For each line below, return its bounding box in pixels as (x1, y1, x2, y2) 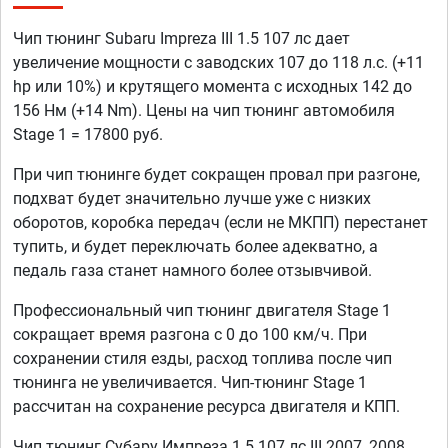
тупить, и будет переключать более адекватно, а (13, 237, 378, 257)
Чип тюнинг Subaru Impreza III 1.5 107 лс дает (13, 29, 350, 49)
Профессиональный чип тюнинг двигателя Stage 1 (13, 301, 391, 321)
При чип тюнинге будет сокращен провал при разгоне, (13, 165, 420, 185)
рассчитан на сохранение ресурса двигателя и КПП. (13, 397, 400, 417)
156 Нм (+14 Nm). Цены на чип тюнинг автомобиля (13, 101, 395, 121)
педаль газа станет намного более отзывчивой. (13, 261, 372, 281)
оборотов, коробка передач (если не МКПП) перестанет (13, 213, 428, 233)
